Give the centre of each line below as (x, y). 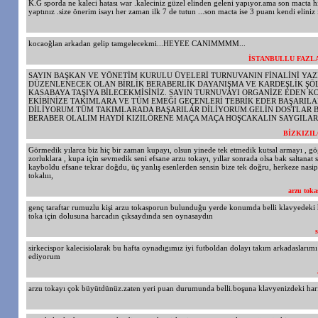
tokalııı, (41, 175)
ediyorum (44, 256)
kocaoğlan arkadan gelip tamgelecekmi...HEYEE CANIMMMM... (137, 43)
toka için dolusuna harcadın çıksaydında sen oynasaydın (121, 216)
